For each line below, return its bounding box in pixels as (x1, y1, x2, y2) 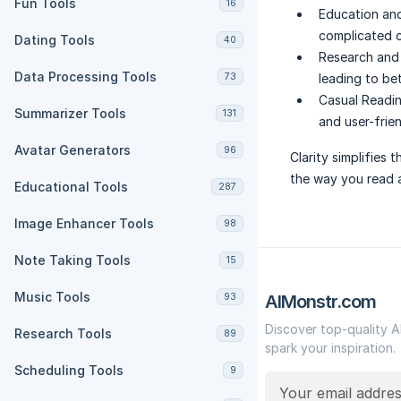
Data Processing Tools (14, 69, 157, 84)
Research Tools (14, 326, 112, 341)
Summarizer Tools (14, 106, 126, 121)
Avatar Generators (14, 142, 131, 158)
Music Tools (14, 289, 90, 304)
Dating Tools (14, 32, 95, 47)
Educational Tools (14, 179, 128, 194)
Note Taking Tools (14, 252, 131, 268)
